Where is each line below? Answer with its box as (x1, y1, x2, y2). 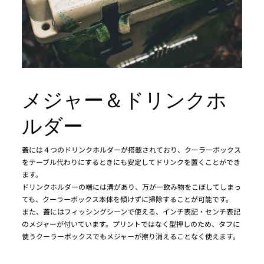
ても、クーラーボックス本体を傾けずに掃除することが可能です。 (22, 193, 233, 204)
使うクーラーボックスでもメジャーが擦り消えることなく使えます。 (22, 230, 240, 241)
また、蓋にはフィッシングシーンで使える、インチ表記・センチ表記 (22, 206, 240, 216)
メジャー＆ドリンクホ (22, 82, 227, 113)
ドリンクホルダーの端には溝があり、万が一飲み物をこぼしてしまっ (22, 181, 241, 192)
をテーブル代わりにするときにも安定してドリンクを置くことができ (22, 156, 240, 167)
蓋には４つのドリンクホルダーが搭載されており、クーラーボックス (22, 144, 241, 154)
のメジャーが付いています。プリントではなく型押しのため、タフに (22, 218, 240, 229)
